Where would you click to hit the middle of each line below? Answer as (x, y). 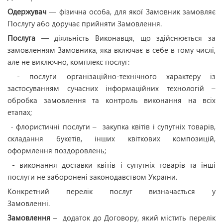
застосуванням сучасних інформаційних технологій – (111, 88)
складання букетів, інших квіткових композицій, (111, 138)
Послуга (21, 38)
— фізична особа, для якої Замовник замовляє (131, 11)
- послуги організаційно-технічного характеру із (111, 76)
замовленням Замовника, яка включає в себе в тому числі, (111, 50)
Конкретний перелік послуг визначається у (111, 191)
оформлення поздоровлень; (57, 150)
